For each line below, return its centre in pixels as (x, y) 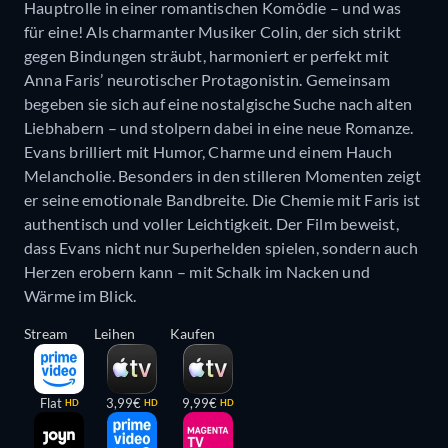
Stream (46, 334)
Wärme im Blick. (80, 296)
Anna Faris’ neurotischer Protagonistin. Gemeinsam (207, 80)
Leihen (114, 334)
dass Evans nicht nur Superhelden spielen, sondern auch (221, 248)
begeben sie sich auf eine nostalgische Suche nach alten (218, 104)
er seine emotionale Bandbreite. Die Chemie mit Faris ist (222, 200)
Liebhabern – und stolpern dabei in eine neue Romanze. (219, 128)
